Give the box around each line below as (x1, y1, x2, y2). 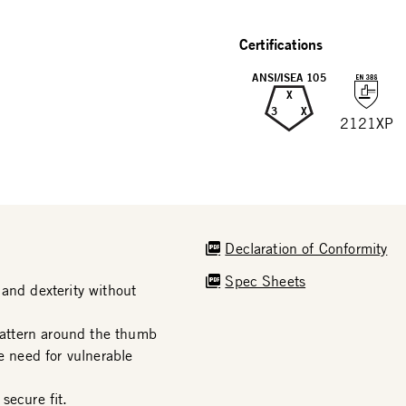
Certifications (239, 34, 324, 53)
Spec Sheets (225, 272, 306, 290)
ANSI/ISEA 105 (252, 70, 326, 85)
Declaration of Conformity (225, 239, 388, 257)
